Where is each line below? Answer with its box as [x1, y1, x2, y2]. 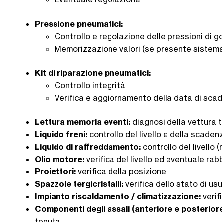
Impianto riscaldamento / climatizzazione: [35, 191, 201, 201]
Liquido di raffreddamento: [35, 141, 143, 152]
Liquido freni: [35, 129, 89, 139]
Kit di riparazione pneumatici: [35, 67, 151, 78]
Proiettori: [35, 166, 78, 176]
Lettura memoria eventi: [35, 116, 132, 127]
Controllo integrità [55, 80, 125, 90]
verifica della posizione [78, 166, 166, 176]
